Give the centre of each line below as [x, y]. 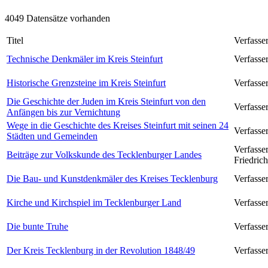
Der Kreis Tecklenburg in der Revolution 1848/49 [101, 250]
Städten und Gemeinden [52, 136]
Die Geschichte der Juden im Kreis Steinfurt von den [106, 101]
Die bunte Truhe [37, 226]
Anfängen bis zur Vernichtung [63, 112]
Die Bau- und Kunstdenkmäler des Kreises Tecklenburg [112, 178]
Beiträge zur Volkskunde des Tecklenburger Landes [104, 154]
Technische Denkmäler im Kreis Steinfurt [85, 59]
